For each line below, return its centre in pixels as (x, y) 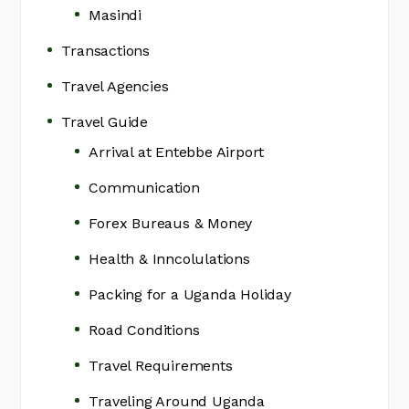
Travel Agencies (115, 87)
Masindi (115, 16)
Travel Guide (105, 122)
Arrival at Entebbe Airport (177, 152)
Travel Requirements (161, 366)
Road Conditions (144, 330)
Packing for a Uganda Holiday (190, 295)
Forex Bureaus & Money (171, 224)
